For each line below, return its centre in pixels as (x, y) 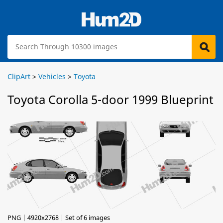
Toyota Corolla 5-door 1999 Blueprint (111, 99)
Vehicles (52, 76)
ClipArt (19, 76)
